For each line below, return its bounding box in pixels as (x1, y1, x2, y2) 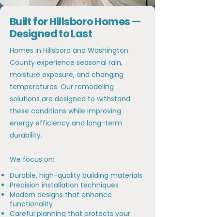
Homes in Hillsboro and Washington (10, 46, 128, 55)
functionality (10, 199, 53, 209)
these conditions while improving (10, 106, 121, 116)
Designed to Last (10, 27, 92, 41)
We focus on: (10, 155, 54, 164)
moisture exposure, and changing (10, 70, 124, 79)
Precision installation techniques (10, 180, 119, 190)
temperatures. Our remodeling (10, 82, 114, 92)
